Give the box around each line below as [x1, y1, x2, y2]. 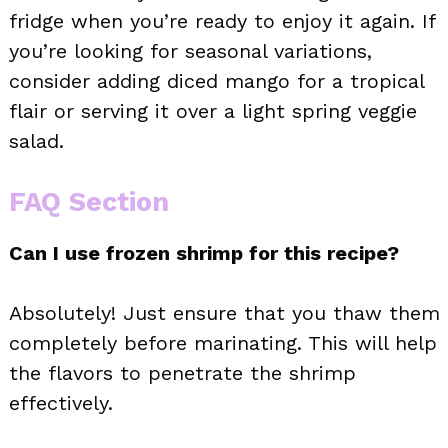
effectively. [9, 390, 113, 415]
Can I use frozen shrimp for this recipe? [9, 240, 399, 265]
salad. [9, 128, 64, 153]
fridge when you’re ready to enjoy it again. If [9, 8, 435, 33]
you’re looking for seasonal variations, [9, 38, 372, 63]
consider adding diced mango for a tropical [9, 68, 424, 93]
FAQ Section [9, 185, 169, 218]
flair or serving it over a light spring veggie [9, 98, 417, 123]
